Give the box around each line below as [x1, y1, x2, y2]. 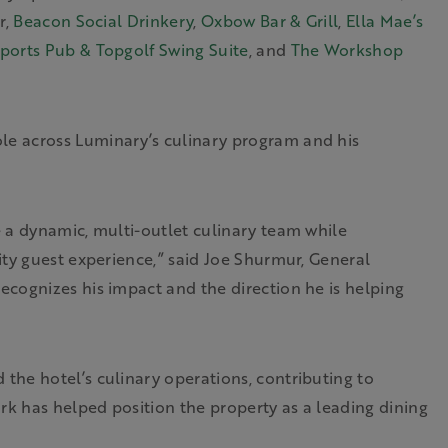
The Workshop [290, 38, 404, 61]
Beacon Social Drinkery [13, 9, 194, 32]
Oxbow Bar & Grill [200, 9, 339, 32]
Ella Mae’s [346, 9, 424, 32]
